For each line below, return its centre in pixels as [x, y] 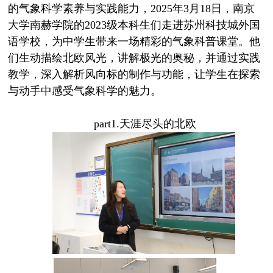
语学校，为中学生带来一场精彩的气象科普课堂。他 [134, 41]
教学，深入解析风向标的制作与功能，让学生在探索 [134, 74]
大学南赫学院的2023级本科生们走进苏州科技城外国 [134, 25]
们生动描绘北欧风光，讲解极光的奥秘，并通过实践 [134, 58]
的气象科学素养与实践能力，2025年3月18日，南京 [132, 8]
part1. [106, 123]
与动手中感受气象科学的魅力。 [85, 90]
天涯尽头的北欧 [158, 123]
